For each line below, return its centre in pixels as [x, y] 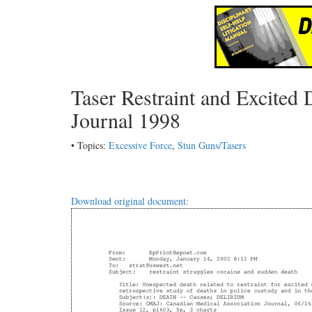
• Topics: [90, 145]
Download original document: [130, 201]
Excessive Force [140, 145]
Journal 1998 [126, 120]
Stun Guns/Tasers [212, 145]
